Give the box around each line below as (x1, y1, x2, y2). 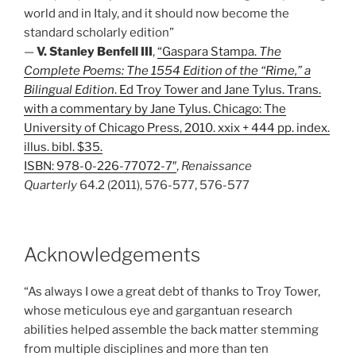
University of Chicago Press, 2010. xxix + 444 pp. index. (24, 121, 330, 135)
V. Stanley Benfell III (37, 44, 153, 59)
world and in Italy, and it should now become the (24, 6, 289, 21)
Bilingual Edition (24, 83, 114, 97)
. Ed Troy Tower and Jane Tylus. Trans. (114, 83, 321, 97)
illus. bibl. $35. (24, 140, 103, 154)
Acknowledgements (24, 242, 200, 266)
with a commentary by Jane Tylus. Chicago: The (24, 102, 286, 116)
